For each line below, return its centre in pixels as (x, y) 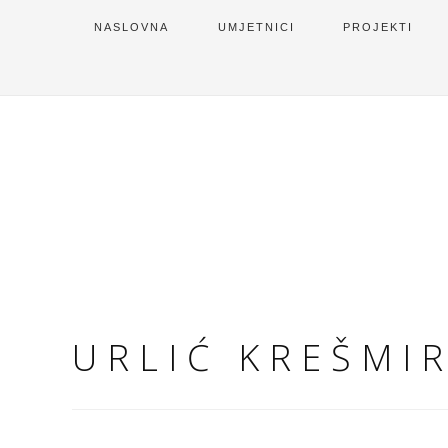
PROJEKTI (378, 27)
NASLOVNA (131, 27)
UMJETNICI (256, 27)
